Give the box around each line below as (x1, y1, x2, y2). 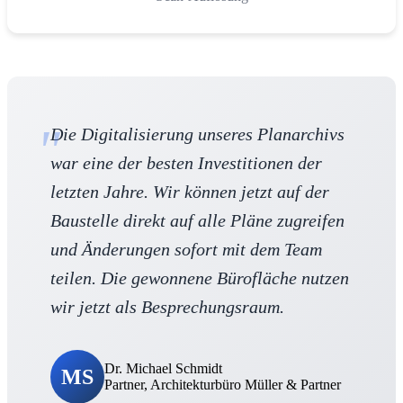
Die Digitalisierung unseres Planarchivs (50, 124, 345, 145)
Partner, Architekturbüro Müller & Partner (104, 377, 341, 393)
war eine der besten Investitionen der (50, 153, 322, 174)
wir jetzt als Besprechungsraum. (50, 297, 284, 318)
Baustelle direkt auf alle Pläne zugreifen (50, 210, 345, 231)
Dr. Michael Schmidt (104, 361, 222, 377)
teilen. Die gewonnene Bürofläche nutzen (50, 268, 349, 289)
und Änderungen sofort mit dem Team (50, 239, 322, 260)
